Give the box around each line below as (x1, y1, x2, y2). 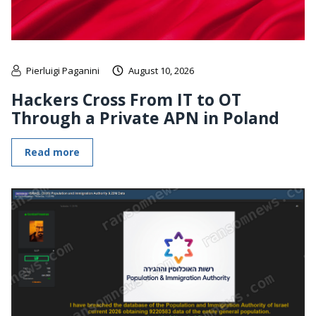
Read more (25, 145, 80, 159)
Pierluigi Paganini (26, 64, 99, 78)
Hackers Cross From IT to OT (11, 88, 241, 111)
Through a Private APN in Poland (11, 107, 279, 130)
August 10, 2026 (128, 64, 194, 78)
